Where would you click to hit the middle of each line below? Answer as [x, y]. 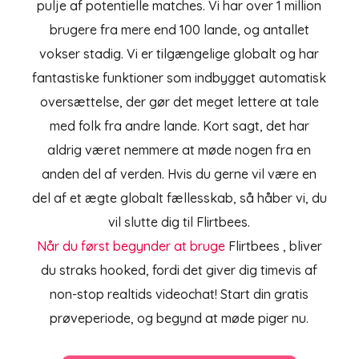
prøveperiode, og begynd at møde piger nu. [179, 319]
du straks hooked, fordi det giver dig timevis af [179, 270]
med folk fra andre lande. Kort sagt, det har [179, 126]
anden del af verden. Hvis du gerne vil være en [179, 174]
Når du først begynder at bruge [131, 246]
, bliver [302, 246]
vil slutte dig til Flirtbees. [179, 222]
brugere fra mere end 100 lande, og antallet [179, 30]
